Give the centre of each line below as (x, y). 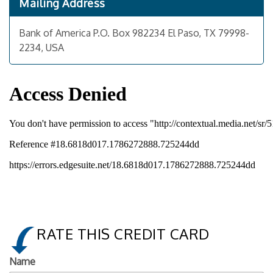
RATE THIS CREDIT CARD (123, 234)
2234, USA (41, 48)
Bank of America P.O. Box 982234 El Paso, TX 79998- (134, 33)
